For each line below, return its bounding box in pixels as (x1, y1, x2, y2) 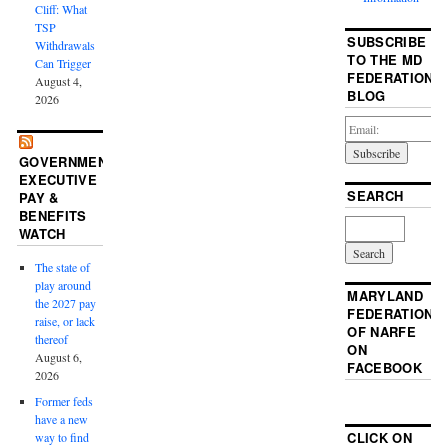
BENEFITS (19, 206, 87, 226)
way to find (35, 429, 90, 446)
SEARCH (347, 186, 404, 206)
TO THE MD (347, 50, 423, 70)
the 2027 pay (35, 295, 97, 312)
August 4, (35, 73, 83, 90)
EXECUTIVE (19, 170, 97, 190)
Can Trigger (35, 55, 92, 72)
